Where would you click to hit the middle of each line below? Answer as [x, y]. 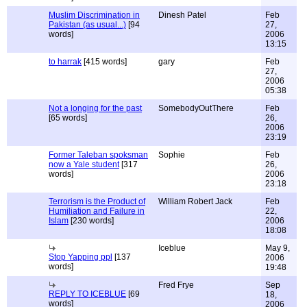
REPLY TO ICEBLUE [87, 294]
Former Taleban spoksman [98, 155]
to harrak [65, 62]
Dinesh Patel [182, 15]
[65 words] [68, 118]
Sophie [172, 155]
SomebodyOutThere [196, 108]
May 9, [278, 248]
